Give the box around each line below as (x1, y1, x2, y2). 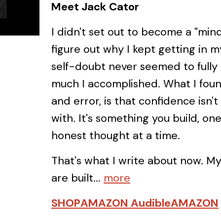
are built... (51, 170, 101, 185)
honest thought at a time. (51, 128, 180, 143)
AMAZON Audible (80, 195, 171, 210)
